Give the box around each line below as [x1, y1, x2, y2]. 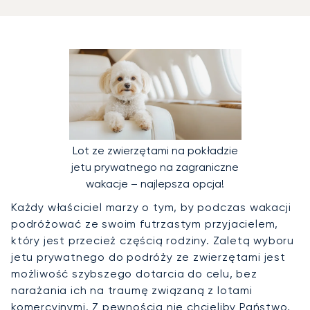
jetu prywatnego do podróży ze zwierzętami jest [11, 250, 286, 264]
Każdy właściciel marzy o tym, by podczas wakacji [11, 201, 291, 215]
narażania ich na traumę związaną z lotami [11, 284, 253, 298]
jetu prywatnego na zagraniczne [71, 161, 239, 174]
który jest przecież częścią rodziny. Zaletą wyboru [11, 234, 294, 248]
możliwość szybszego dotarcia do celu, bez [11, 267, 257, 281]
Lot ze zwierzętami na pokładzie [72, 144, 238, 158]
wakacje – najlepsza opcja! [86, 177, 224, 191]
